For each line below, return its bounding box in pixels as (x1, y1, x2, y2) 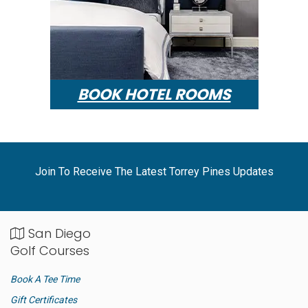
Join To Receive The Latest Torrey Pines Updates (34, 165, 274, 179)
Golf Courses (10, 242, 89, 260)
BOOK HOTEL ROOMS (77, 84, 231, 106)
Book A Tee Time (10, 273, 80, 285)
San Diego (25, 225, 91, 243)
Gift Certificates (10, 294, 77, 305)
